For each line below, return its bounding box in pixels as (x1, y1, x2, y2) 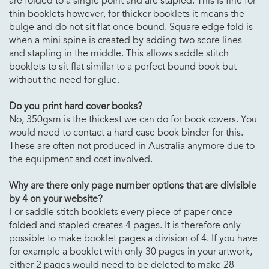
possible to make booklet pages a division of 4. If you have (9, 232, 258, 244)
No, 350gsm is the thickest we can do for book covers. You (9, 113, 257, 125)
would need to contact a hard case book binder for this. (9, 126, 243, 139)
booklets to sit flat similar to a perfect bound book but (9, 60, 237, 73)
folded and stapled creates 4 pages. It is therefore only (9, 219, 241, 231)
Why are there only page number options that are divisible (9, 179, 256, 192)
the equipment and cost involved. (9, 153, 153, 165)
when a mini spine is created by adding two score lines (9, 34, 242, 46)
